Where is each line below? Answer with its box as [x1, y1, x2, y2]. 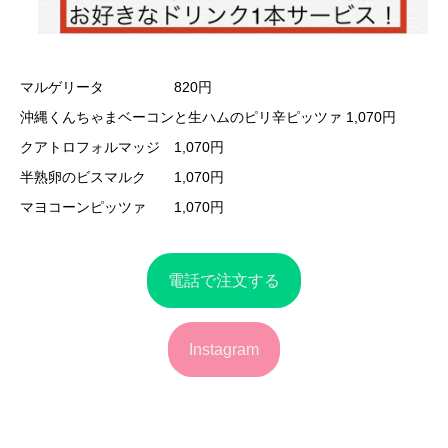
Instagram [189, 340, 259, 358]
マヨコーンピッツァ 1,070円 [20, 199, 224, 216]
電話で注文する [168, 271, 280, 289]
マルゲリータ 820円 [20, 79, 212, 96]
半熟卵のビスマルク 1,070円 [20, 169, 224, 186]
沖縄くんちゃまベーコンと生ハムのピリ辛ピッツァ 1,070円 [20, 109, 396, 126]
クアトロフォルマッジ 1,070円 [20, 139, 224, 156]
